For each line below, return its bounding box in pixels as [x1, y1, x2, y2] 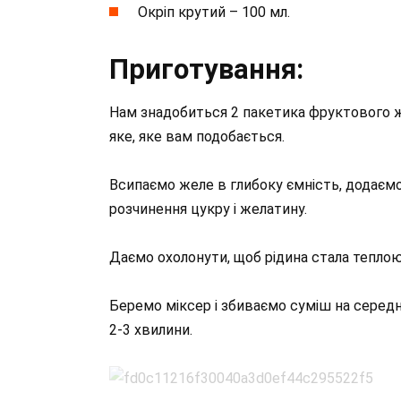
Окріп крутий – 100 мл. [138, 3, 290, 21]
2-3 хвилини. [109, 321, 192, 339]
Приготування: [109, 52, 303, 86]
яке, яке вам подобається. [109, 127, 285, 145]
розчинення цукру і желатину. [109, 200, 307, 218]
